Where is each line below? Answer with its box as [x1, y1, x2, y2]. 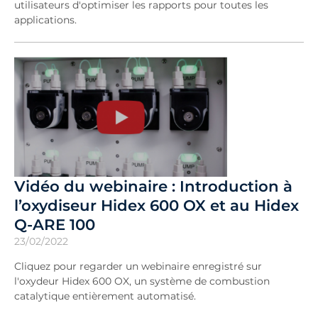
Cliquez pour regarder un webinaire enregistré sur [14, 259, 262, 273]
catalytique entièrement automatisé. [14, 289, 196, 302]
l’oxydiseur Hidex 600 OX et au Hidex [14, 195, 299, 214]
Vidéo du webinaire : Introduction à [14, 176, 292, 195]
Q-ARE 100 [14, 214, 95, 234]
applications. [14, 13, 77, 26]
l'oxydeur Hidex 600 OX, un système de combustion [14, 274, 270, 287]
